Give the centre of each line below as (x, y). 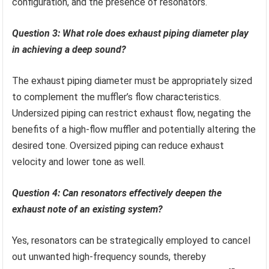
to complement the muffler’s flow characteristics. (117, 97)
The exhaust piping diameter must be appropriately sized (132, 80)
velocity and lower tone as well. (79, 162)
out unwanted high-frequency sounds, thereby (109, 256)
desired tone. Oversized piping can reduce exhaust (118, 145)
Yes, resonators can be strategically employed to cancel (131, 240)
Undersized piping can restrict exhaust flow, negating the (132, 113)
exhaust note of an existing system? (88, 209)
